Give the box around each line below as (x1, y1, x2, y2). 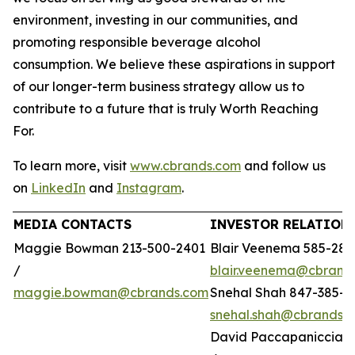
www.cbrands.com (130, 158, 241, 174)
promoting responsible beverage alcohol (13, 34, 261, 50)
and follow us (241, 158, 326, 174)
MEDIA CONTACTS (13, 216, 132, 232)
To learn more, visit (13, 158, 130, 174)
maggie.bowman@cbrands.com (13, 284, 208, 300)
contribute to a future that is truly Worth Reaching (13, 101, 319, 116)
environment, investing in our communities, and (13, 12, 298, 28)
